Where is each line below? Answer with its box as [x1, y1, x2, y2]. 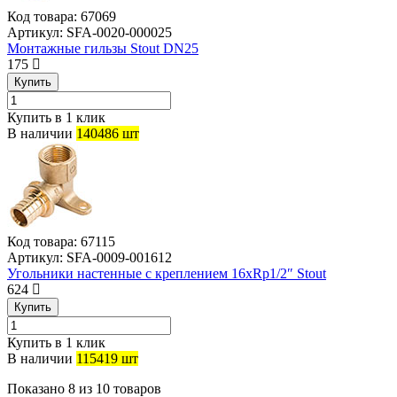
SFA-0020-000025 [63, 25, 172, 41]
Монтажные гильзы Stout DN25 [7, 41, 198, 57]
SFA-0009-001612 [63, 250, 172, 266]
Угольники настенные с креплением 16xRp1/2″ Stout [7, 266, 326, 282]
